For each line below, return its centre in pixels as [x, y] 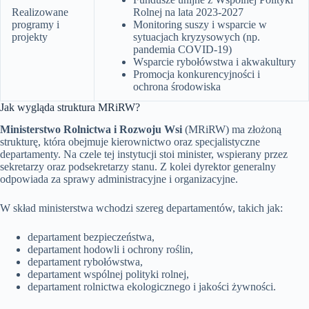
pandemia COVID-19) [182, 49]
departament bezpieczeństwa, [91, 237]
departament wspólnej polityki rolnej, [108, 275]
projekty [30, 37]
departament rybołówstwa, [85, 262]
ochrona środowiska [177, 86]
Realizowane [40, 12]
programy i [36, 24]
